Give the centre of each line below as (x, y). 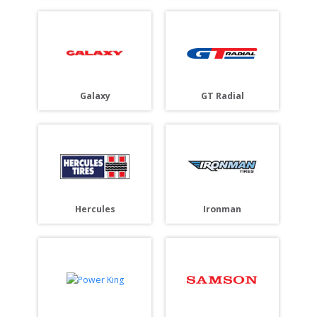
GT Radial (222, 96)
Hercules (95, 209)
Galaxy (95, 96)
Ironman (222, 209)
